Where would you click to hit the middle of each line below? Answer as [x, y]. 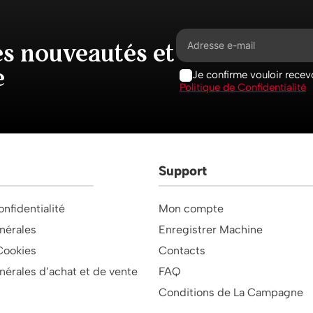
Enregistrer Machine [210, 230]
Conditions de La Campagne [231, 293]
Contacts [182, 251]
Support [182, 171]
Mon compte [191, 209]
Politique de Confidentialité [243, 87]
